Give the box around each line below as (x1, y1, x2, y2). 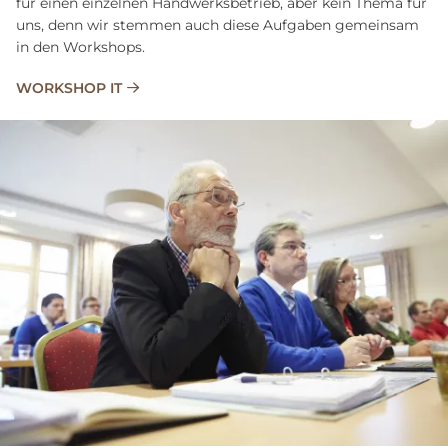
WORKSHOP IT (16, 78, 122, 97)
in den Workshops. (16, 37, 145, 56)
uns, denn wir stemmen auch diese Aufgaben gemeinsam (16, 15, 419, 34)
